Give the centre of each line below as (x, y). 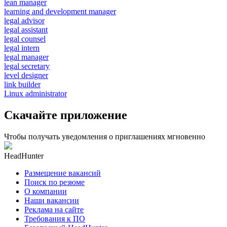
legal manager (26, 57)
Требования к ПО (55, 218)
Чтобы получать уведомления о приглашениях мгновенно (105, 136)
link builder (22, 84)
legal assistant (26, 29)
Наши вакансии (52, 200)
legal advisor (24, 20)
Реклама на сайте (54, 209)
